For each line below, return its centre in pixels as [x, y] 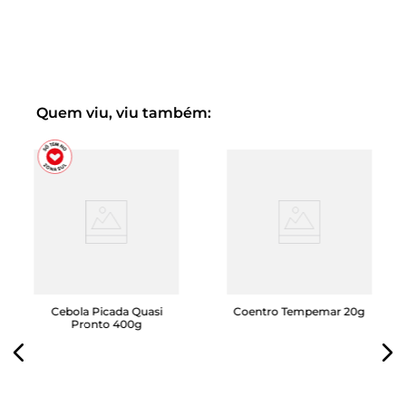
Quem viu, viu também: [124, 113]
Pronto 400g [106, 324]
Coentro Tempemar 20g [299, 312]
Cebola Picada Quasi [107, 312]
